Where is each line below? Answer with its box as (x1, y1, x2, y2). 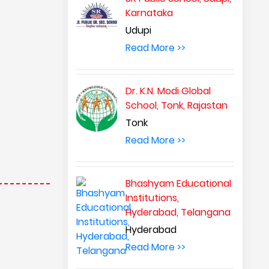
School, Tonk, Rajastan (125, 98, 228, 112)
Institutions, (125, 191, 180, 205)
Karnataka (125, 6, 174, 20)
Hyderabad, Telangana (125, 205, 231, 219)
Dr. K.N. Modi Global (125, 84, 211, 98)
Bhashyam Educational (125, 177, 232, 190)
